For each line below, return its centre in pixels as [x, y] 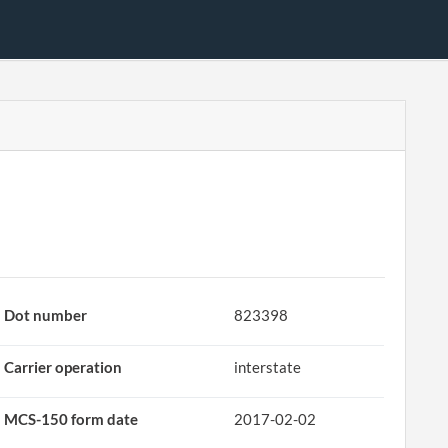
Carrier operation [63, 367]
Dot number [46, 315]
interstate [268, 367]
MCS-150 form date [71, 419]
